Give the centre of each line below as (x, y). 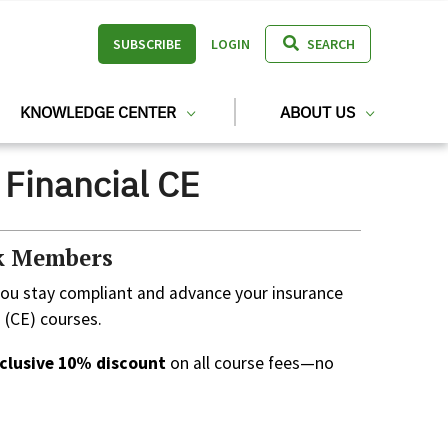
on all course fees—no (250, 362)
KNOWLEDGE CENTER (99, 112)
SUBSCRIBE (147, 43)
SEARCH (331, 43)
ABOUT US (319, 112)
